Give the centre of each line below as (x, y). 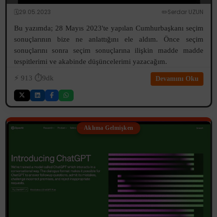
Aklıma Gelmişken (108, 128)
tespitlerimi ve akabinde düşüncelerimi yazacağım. (90, 62)
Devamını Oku (177, 79)
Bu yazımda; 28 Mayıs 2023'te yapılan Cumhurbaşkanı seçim (108, 28)
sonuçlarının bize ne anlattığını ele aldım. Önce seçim (108, 39)
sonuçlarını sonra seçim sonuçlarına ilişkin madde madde (108, 50)
